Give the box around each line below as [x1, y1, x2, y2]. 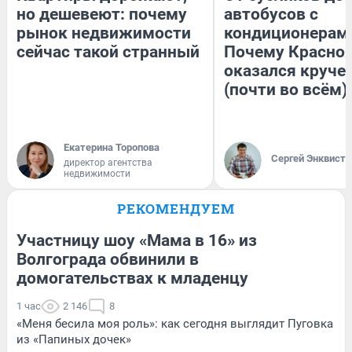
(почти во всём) [224, 80, 347, 100]
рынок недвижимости [16, 24, 191, 43]
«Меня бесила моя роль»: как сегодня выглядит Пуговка [16, 317, 333, 332]
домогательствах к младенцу [16, 269, 248, 288]
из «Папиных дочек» [16, 332, 131, 347]
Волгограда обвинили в [16, 250, 199, 269]
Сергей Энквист [271, 152, 346, 165]
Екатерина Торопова [64, 141, 159, 154]
